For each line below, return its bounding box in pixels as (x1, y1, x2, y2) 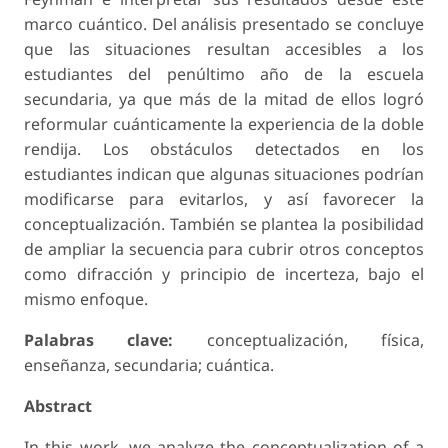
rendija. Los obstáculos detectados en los (24, 137, 424, 160)
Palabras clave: (24, 328, 174, 351)
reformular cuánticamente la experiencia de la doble (24, 112, 424, 135)
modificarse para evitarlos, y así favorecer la (24, 187, 424, 210)
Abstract (24, 394, 92, 417)
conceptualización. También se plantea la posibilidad (24, 212, 424, 235)
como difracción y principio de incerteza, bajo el (24, 262, 424, 285)
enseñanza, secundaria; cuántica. (24, 353, 274, 376)
